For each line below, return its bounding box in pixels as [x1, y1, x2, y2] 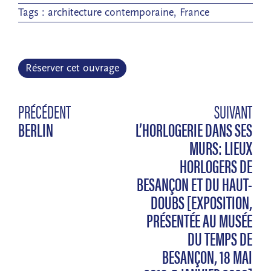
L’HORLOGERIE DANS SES [135, 116, 252, 142]
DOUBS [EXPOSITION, [151, 188, 252, 215]
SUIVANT [214, 97, 252, 124]
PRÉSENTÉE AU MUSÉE [146, 206, 252, 233]
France [180, 5, 209, 19]
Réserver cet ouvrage [25, 61, 119, 74]
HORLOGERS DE [180, 152, 252, 178]
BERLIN [18, 116, 53, 142]
